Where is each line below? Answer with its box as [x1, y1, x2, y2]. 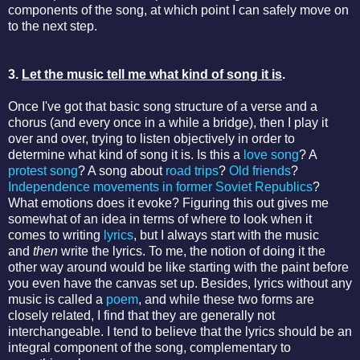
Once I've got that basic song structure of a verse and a [8, 99, 317, 113]
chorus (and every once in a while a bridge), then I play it [8, 115, 328, 129]
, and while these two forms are [138, 292, 314, 306]
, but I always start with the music [133, 227, 319, 242]
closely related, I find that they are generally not [8, 308, 275, 322]
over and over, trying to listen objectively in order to [8, 131, 295, 145]
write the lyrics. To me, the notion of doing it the [58, 243, 325, 258]
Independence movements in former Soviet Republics [8, 179, 313, 194]
